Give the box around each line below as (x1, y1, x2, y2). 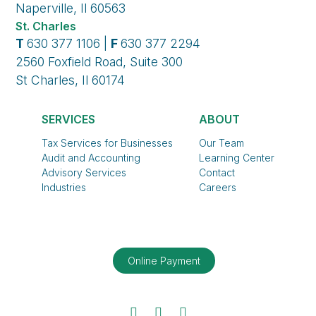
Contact (198, 166, 235, 179)
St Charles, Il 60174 (16, 73, 126, 88)
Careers (198, 181, 236, 194)
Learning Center (198, 152, 274, 164)
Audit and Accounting (42, 152, 141, 164)
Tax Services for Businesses (42, 137, 174, 150)
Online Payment (127, 255, 200, 267)
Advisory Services (42, 166, 127, 179)
